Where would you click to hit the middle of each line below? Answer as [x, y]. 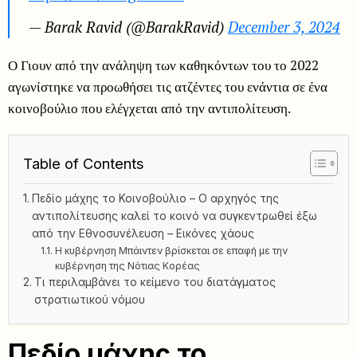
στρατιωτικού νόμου [90, 300]
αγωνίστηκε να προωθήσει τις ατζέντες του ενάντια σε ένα [168, 86]
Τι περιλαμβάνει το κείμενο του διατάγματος [155, 282]
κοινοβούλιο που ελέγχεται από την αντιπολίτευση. [149, 108]
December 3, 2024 [284, 27]
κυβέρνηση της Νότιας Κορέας [127, 266]
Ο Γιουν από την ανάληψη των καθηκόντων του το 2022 [163, 65]
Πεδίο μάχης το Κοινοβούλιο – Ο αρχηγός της [156, 199]
